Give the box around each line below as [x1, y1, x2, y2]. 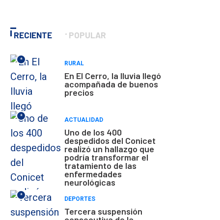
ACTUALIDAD [64, 116, 103, 123]
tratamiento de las [64, 160, 137, 171]
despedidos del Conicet [64, 135, 156, 146]
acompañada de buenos [64, 78, 158, 89]
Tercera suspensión [64, 205, 142, 217]
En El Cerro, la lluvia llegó [64, 70, 161, 81]
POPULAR [69, 29, 106, 40]
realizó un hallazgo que [64, 143, 154, 154]
